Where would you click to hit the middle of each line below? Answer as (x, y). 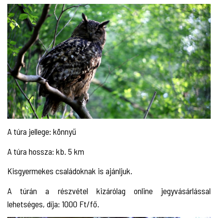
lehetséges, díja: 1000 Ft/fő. (53, 204)
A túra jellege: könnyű (42, 131)
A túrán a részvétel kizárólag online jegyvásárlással (109, 191)
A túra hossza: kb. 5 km (46, 151)
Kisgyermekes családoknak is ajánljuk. (70, 171)
